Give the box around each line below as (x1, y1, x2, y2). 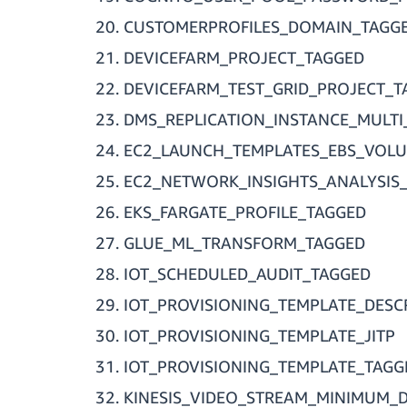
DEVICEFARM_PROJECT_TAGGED (124, 47, 364, 68)
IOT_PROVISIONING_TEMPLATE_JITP (124, 325, 395, 346)
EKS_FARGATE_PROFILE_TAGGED (124, 202, 366, 223)
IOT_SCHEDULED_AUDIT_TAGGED (124, 263, 371, 284)
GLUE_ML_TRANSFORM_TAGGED (124, 233, 365, 253)
